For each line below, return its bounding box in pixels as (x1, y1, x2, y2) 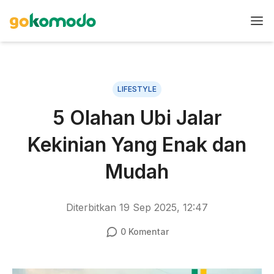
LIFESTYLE (117, 84, 157, 94)
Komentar (125, 226, 169, 237)
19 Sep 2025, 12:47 (119, 201, 208, 213)
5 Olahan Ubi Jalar (52, 106, 222, 130)
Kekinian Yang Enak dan (28, 133, 246, 157)
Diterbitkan (66, 201, 119, 213)
